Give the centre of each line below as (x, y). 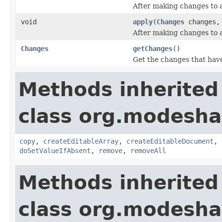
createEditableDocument (170, 141)
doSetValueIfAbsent (55, 150)
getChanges (153, 48)
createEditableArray (81, 141)
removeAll (148, 150)
